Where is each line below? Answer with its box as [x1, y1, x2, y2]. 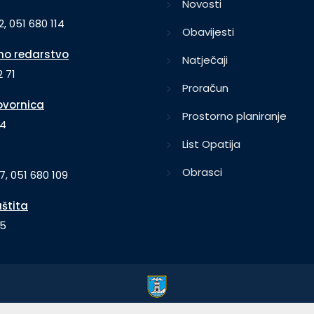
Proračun [182, 81, 228, 96]
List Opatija [182, 137, 240, 152]
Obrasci [182, 165, 222, 180]
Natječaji [182, 53, 228, 68]
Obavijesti [182, 25, 234, 40]
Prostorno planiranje [182, 109, 287, 124]
